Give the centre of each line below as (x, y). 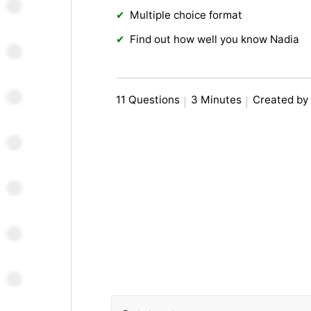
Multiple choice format (186, 15)
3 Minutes (217, 100)
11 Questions (148, 100)
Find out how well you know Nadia (215, 40)
